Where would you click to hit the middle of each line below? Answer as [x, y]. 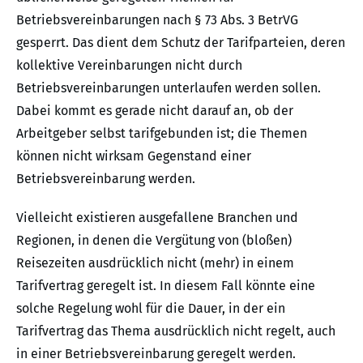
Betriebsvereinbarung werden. [106, 179]
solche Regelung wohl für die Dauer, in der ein [151, 308]
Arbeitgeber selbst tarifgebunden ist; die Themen [162, 133]
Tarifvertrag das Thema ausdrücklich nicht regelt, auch [176, 331]
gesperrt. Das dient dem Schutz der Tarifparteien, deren [181, 43]
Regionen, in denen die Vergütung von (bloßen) [154, 240]
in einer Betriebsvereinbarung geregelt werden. [156, 354]
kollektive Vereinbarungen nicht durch [129, 65]
